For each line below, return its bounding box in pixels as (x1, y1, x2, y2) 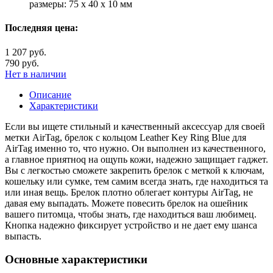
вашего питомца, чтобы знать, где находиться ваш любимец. (5, 208, 257, 219)
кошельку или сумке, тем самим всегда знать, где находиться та (5, 175, 268, 186)
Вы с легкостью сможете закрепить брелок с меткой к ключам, (5, 165, 264, 175)
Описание (29, 89, 71, 100)
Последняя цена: (5, 23, 78, 34)
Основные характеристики (5, 253, 147, 266)
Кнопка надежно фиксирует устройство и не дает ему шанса (5, 219, 257, 230)
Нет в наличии (5, 68, 66, 79)
